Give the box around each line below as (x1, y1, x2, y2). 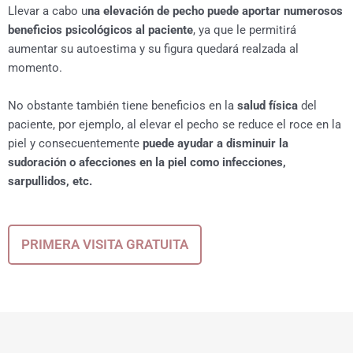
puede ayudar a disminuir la (139, 136, 288, 150)
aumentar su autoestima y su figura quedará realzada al (8, 42, 299, 57)
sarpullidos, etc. (8, 173, 92, 188)
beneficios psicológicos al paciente (8, 23, 193, 38)
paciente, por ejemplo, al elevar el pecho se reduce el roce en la (8, 117, 341, 132)
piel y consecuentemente (8, 136, 139, 150)
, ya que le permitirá (193, 23, 296, 38)
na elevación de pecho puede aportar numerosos (87, 4, 343, 19)
